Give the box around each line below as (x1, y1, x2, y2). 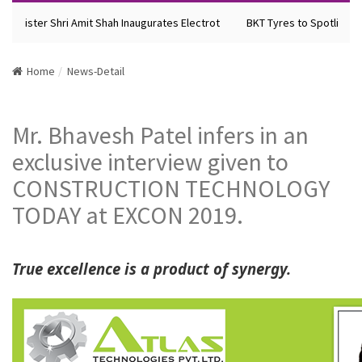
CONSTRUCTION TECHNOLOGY (12, 173, 330, 204)
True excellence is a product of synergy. (12, 259, 291, 279)
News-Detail (67, 64, 124, 78)
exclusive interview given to (12, 146, 288, 177)
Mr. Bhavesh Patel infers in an (12, 120, 309, 150)
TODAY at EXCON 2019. (12, 200, 243, 230)
